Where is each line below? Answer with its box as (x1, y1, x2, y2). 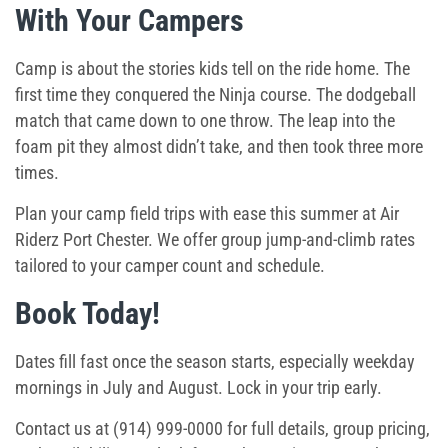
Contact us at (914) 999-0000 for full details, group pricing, (15, 418, 430, 439)
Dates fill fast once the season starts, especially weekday (15, 351, 415, 372)
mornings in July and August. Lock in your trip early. (15, 377, 382, 398)
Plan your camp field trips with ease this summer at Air (15, 203, 399, 224)
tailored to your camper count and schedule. (15, 255, 325, 276)
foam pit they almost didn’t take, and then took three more (15, 136, 423, 157)
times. (15, 162, 59, 183)
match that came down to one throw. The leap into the (15, 110, 395, 131)
